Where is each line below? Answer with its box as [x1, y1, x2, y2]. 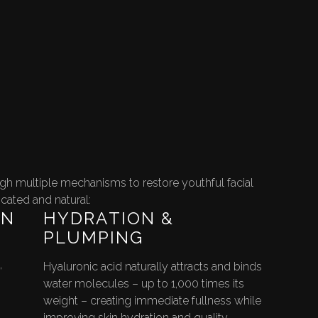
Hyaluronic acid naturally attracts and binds [43, 260, 262, 274]
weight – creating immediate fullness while [43, 294, 261, 308]
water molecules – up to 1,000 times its [43, 277, 244, 291]
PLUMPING [43, 227, 143, 248]
